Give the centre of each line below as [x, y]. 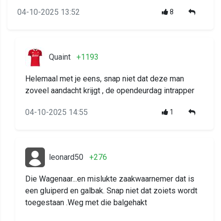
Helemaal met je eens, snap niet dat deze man [105, 78]
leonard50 [66, 157]
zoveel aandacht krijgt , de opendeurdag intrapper [110, 90]
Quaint [60, 57]
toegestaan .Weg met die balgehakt [86, 202]
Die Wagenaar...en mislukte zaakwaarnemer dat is [110, 179]
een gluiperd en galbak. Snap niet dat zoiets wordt [111, 190]
